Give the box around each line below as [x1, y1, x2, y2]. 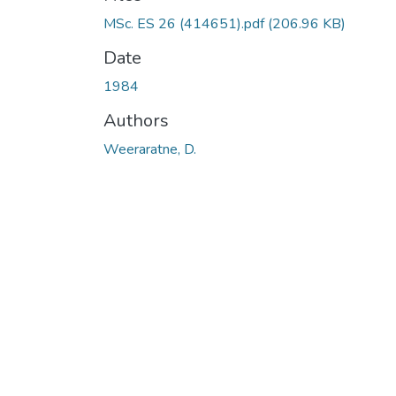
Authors [103, 108, 169, 133]
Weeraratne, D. [103, 139, 196, 159]
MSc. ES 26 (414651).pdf [103, 13, 268, 34]
